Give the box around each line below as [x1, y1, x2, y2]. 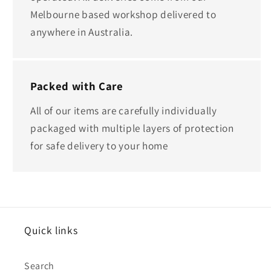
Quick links [24, 223, 78, 237]
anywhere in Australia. [30, 24, 134, 39]
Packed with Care [30, 79, 123, 94]
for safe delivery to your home [30, 138, 168, 152]
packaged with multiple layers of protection [30, 120, 234, 135]
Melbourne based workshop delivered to [30, 7, 217, 21]
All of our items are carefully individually [30, 103, 217, 117]
